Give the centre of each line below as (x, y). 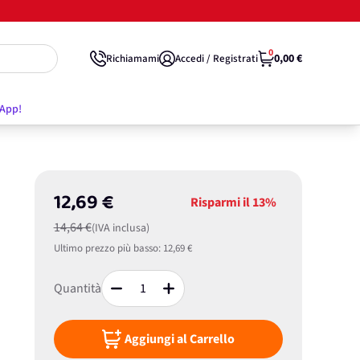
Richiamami (133, 58)
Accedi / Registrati (217, 58)
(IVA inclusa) (120, 228)
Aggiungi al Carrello (179, 339)
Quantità (77, 288)
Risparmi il (221, 202)
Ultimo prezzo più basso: (107, 248)
